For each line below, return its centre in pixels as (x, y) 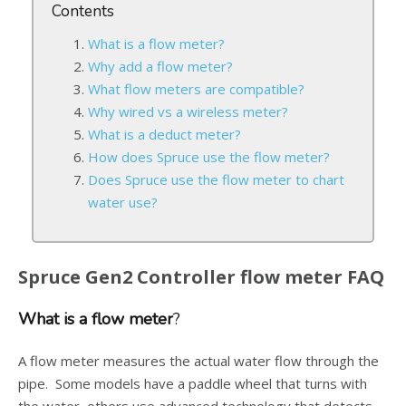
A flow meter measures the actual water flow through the (198, 361)
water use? (123, 202)
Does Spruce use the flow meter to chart (216, 179)
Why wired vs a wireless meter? (188, 111)
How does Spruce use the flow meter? (209, 157)
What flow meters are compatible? (196, 89)
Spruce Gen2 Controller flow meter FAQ (201, 277)
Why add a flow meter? (160, 66)
